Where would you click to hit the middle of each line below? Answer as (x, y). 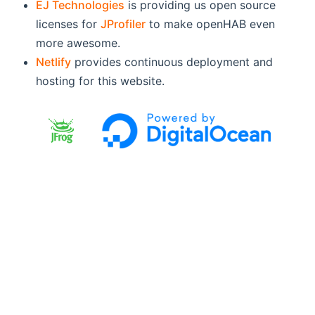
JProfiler (123, 24)
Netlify (54, 62)
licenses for (69, 24)
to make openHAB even (211, 24)
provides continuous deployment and (172, 62)
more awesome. (78, 43)
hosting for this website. (101, 81)
